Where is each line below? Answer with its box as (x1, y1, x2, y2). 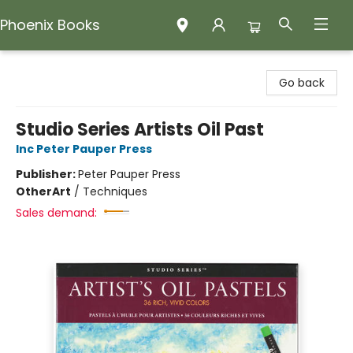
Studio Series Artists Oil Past (16, 117, 264, 142)
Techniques (83, 184, 147, 199)
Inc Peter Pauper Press (16, 141, 152, 157)
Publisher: (16, 166, 78, 182)
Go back (279, 75, 325, 91)
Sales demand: (16, 205, 97, 221)
